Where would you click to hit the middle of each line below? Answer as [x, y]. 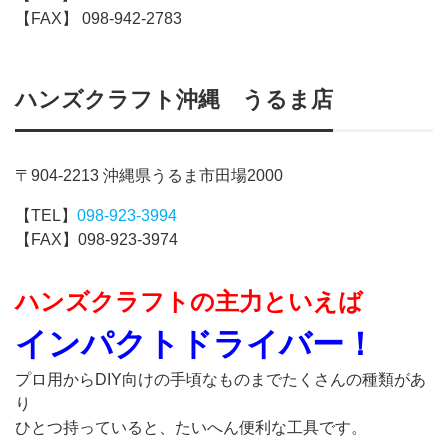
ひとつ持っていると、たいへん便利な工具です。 [191, 428]
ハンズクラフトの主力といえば [189, 302]
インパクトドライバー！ [195, 344]
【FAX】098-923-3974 [96, 240]
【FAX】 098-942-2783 [98, 19]
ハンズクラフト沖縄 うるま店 [174, 100]
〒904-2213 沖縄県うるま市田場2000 [149, 176]
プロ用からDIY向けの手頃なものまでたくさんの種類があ [220, 380]
